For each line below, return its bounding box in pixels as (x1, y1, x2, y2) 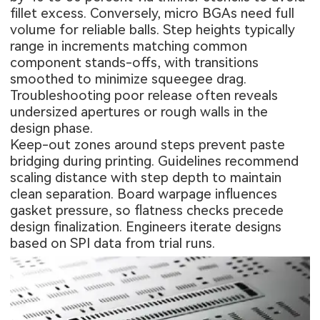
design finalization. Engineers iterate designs (10, 218, 282, 235)
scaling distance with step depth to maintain (10, 169, 282, 186)
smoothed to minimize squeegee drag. (10, 70, 247, 87)
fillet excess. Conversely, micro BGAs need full (10, 4, 295, 21)
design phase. (10, 119, 94, 136)
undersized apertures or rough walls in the (10, 103, 269, 120)
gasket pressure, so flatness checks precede (10, 201, 284, 219)
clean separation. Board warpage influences (10, 185, 278, 202)
